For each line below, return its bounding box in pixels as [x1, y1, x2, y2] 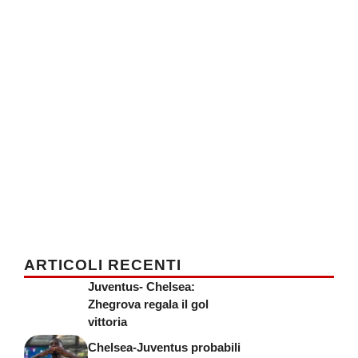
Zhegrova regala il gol [88, 297, 209, 311]
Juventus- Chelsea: [88, 280, 195, 293]
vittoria [88, 315, 127, 328]
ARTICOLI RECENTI [24, 257, 181, 273]
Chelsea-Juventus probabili [88, 340, 241, 354]
